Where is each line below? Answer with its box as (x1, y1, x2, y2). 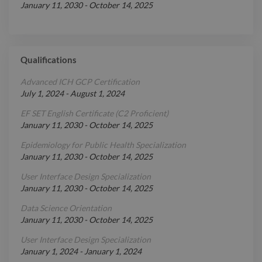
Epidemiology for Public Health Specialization (20, 140, 186, 150)
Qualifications (20, 54, 77, 65)
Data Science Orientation (20, 203, 112, 213)
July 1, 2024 (20, 88, 64, 99)
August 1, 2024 (70, 88, 125, 99)
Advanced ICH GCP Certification (20, 77, 140, 87)
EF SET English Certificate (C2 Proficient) (20, 108, 168, 119)
